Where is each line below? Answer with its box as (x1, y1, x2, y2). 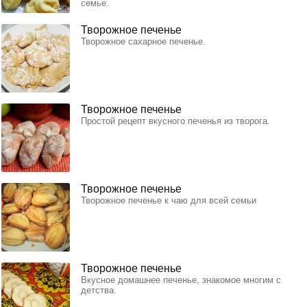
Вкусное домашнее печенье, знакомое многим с (81, 275, 281, 286)
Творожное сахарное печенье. (81, 36, 206, 47)
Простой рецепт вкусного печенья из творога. (81, 116, 270, 127)
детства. (81, 285, 116, 296)
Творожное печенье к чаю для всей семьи (81, 195, 256, 206)
